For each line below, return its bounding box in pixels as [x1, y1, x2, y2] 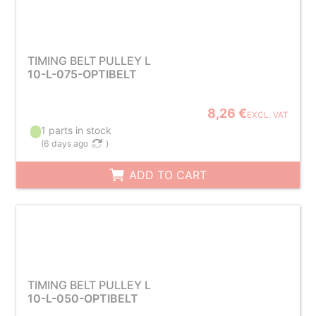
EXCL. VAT [247, 110, 289, 120]
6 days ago [44, 138, 89, 149]
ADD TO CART [126, 168, 207, 182]
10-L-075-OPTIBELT [27, 67, 137, 81]
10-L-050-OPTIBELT [27, 291, 138, 305]
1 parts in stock [41, 124, 112, 136]
